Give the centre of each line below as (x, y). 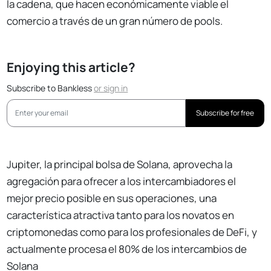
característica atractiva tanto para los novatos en (121, 215)
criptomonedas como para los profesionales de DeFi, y (132, 232)
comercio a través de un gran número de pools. (115, 21)
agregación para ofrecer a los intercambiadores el (122, 181)
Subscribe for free (225, 113)
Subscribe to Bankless (51, 88)
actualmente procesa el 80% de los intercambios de (127, 249)
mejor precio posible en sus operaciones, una (112, 198)
